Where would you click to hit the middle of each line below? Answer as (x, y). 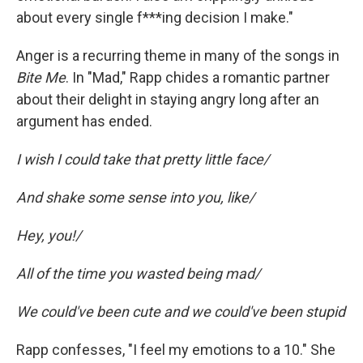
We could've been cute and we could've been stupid (181, 312)
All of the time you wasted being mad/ (138, 273)
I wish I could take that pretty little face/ (143, 159)
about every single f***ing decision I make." (155, 17)
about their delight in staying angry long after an (168, 99)
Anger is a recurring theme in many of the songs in (178, 56)
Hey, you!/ (49, 235)
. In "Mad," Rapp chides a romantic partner (198, 77)
